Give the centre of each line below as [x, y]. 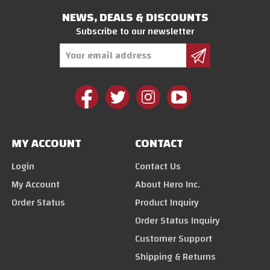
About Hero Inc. [168, 184]
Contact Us [158, 166]
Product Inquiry [167, 202]
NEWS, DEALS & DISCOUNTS [135, 17]
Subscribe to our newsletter [135, 31]
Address [26, 56]
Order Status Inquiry [177, 220]
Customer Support [174, 238]
